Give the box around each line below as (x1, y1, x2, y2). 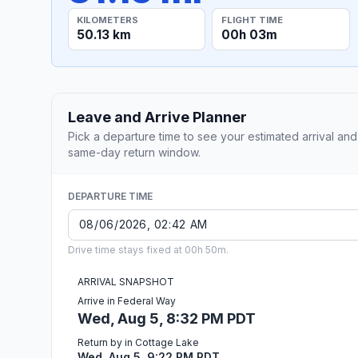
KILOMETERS (77, 14, 139, 26)
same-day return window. (68, 145, 201, 159)
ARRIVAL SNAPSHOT (78, 275, 174, 288)
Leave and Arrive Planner (68, 108, 247, 125)
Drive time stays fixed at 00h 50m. (68, 243, 229, 256)
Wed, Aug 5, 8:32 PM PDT (78, 309, 256, 327)
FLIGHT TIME (221, 14, 283, 26)
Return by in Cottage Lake (78, 336, 199, 348)
